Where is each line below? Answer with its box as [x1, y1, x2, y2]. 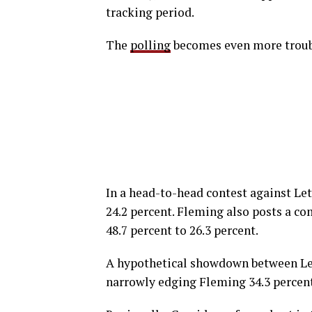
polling [130, 36, 171, 53]
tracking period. [106, 3, 194, 20]
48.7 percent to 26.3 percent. [106, 221, 258, 238]
